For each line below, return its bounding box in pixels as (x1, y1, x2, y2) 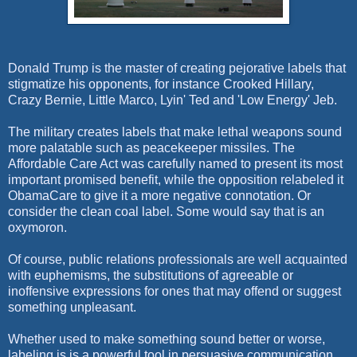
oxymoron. (8, 220, 70, 234)
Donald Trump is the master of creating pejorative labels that (8, 61, 346, 75)
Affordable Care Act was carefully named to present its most (8, 156, 343, 171)
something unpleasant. (8, 300, 136, 314)
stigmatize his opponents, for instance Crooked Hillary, (8, 76, 314, 91)
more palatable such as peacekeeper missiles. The (8, 140, 295, 155)
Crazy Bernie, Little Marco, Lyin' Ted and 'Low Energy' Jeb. (8, 92, 340, 107)
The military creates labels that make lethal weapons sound (8, 124, 342, 139)
